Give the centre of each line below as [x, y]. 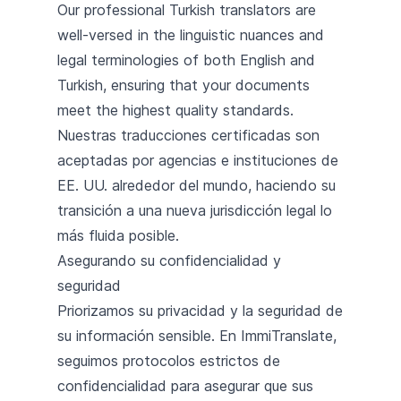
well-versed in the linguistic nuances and [191, 34]
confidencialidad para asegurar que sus [185, 385]
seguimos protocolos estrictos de [169, 360]
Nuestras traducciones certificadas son [188, 135]
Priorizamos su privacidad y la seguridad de [200, 310]
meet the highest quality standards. [175, 110]
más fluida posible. [118, 235]
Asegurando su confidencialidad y [169, 260]
